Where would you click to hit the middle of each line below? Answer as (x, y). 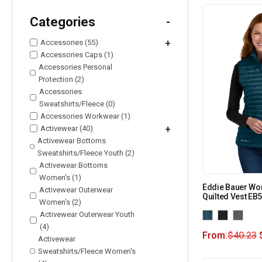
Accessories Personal (76, 67)
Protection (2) (62, 79)
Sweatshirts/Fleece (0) (77, 104)
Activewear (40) (67, 128)
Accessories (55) (69, 42)
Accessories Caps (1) (77, 54)
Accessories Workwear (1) (85, 116)
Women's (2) (60, 202)
